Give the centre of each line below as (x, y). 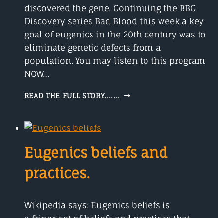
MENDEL (136, 103)
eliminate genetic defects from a (92, 47)
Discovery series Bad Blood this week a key (114, 21)
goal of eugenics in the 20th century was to (115, 34)
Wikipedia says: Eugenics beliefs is (97, 205)
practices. (57, 173)
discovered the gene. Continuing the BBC (110, 8)
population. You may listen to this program (115, 60)
